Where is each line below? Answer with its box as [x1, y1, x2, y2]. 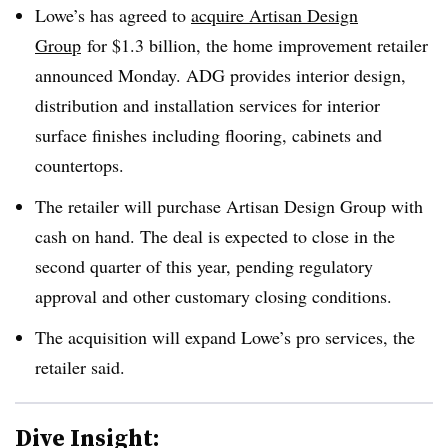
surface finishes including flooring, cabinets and [35, 123, 382, 147]
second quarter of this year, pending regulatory [35, 253, 373, 278]
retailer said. [35, 354, 125, 379]
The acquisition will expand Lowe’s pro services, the [35, 324, 415, 349]
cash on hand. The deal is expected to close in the [35, 223, 395, 248]
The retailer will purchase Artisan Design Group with [35, 193, 423, 218]
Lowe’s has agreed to [35, 3, 191, 27]
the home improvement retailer [206, 33, 428, 57]
